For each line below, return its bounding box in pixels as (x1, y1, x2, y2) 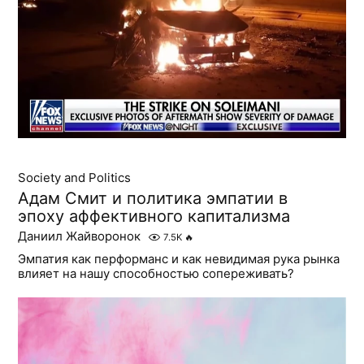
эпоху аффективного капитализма (18, 206, 291, 227)
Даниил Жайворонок (18, 228, 141, 245)
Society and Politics (18, 170, 132, 186)
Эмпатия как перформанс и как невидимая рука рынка (18, 251, 340, 267)
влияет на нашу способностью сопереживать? (18, 266, 295, 282)
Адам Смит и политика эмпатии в (18, 188, 288, 209)
